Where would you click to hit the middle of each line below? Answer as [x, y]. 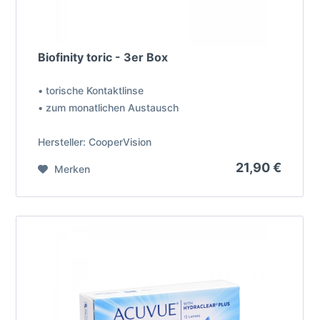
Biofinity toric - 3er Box [103, 57]
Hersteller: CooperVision [95, 142]
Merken [72, 169]
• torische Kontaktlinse [91, 91]
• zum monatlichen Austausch [109, 108]
